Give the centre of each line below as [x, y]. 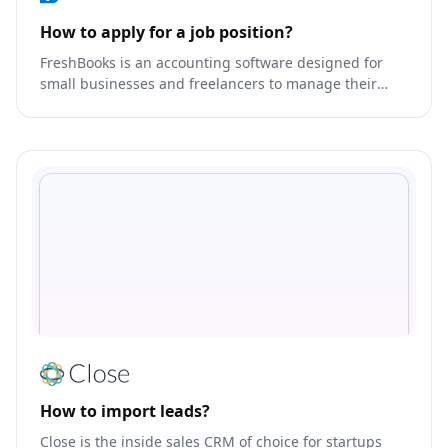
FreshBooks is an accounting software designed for [211, 62]
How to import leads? [125, 410]
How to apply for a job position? [166, 31]
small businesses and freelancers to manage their [208, 83]
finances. [70, 104]
